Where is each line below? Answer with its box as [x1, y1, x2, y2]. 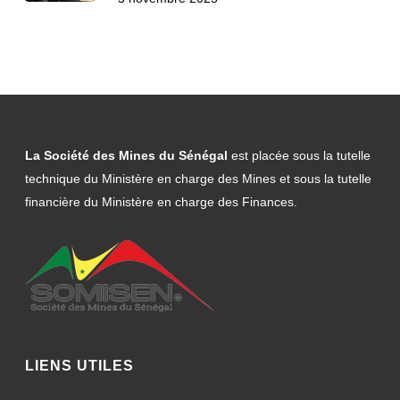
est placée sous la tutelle [231, 148, 371, 162]
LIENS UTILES [25, 358, 134, 373]
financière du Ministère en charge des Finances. [25, 195, 297, 209]
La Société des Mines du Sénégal [25, 148, 231, 162]
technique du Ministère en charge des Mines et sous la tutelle [25, 171, 371, 186]
